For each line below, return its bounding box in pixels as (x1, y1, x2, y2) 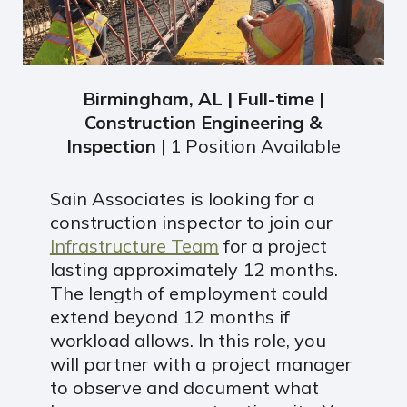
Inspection (65, 134, 161, 158)
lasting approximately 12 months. (49, 258, 338, 282)
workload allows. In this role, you (49, 329, 326, 352)
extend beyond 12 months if (49, 305, 290, 329)
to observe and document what (49, 376, 319, 400)
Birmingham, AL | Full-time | (82, 87, 324, 111)
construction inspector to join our (49, 211, 333, 234)
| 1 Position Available (160, 134, 341, 158)
